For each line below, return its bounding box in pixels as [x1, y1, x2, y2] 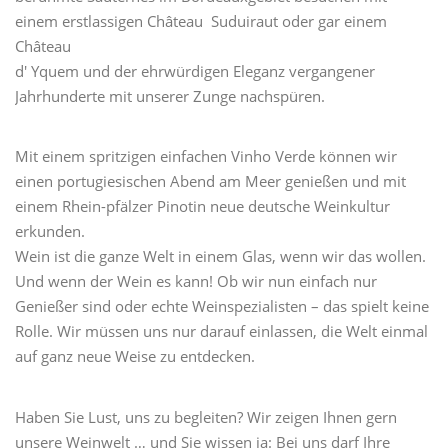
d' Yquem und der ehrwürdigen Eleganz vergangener [15, 60, 375, 81]
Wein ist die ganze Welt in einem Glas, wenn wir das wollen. [15, 246, 426, 266]
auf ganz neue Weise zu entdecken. [15, 346, 255, 366]
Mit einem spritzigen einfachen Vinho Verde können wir [15, 146, 397, 166]
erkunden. [15, 221, 85, 241]
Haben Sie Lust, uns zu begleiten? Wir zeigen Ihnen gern [15, 406, 397, 427]
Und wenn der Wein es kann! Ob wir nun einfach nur [15, 271, 377, 291]
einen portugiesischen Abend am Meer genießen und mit [15, 171, 406, 191]
